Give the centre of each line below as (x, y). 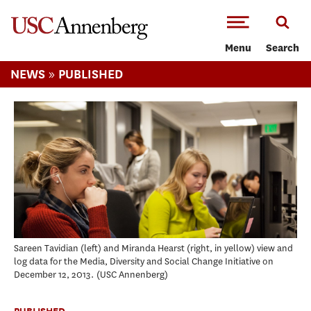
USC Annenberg (132, 275)
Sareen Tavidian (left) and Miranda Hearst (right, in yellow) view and (153, 249)
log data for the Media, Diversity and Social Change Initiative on (144, 262)
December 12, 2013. (54, 275)
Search (283, 49)
